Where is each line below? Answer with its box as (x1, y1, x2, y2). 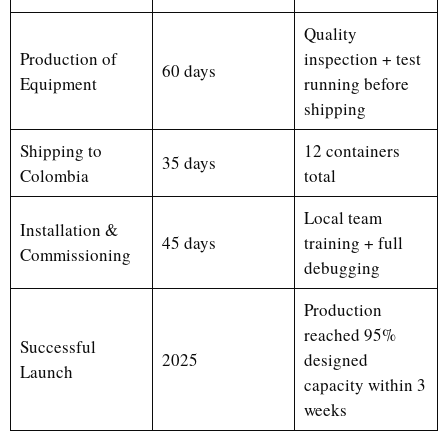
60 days (161, 59, 216, 82)
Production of (19, 47, 117, 70)
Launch (19, 360, 73, 383)
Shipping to (19, 139, 102, 162)
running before (303, 72, 409, 95)
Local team (303, 206, 382, 229)
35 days (161, 151, 216, 174)
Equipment (19, 72, 97, 95)
